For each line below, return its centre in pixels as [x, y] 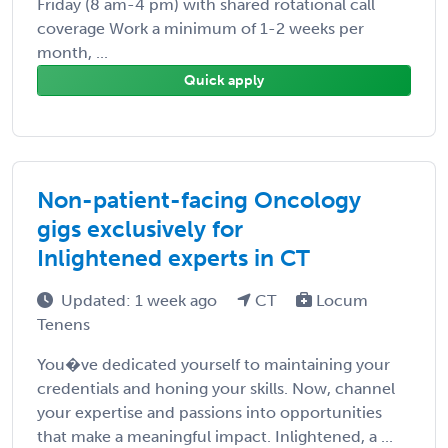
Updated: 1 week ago [141, 300]
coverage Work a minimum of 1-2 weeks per [200, 28]
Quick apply [224, 80]
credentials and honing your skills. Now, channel [216, 388]
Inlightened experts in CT [173, 257]
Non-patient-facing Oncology [199, 199]
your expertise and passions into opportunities [209, 412]
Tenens [63, 324]
